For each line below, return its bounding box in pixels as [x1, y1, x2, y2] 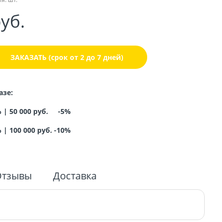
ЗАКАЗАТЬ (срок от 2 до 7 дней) [10, 52, 123, 62]
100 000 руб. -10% [9, 125, 71, 135]
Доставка [53, 169, 97, 183]
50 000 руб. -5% [9, 107, 71, 116]
